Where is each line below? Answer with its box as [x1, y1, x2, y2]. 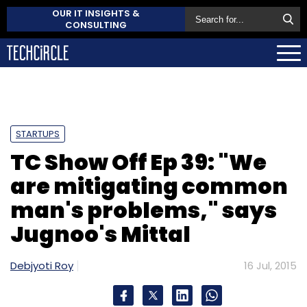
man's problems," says [10, 194, 277, 225]
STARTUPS [16, 127, 60, 140]
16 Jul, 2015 [244, 258, 297, 273]
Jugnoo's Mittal [10, 218, 191, 249]
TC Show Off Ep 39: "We [10, 146, 267, 177]
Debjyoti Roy [10, 258, 73, 273]
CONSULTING [65, 19, 127, 32]
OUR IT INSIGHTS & [52, 7, 140, 20]
